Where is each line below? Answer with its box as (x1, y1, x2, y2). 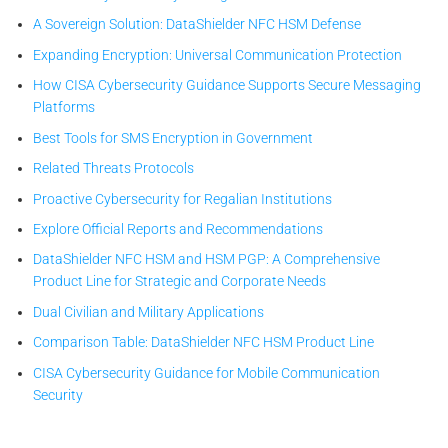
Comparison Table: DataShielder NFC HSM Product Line (33, 334, 375, 351)
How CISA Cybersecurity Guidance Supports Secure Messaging (33, 77, 422, 94)
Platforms (33, 99, 96, 116)
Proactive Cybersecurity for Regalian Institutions (33, 190, 333, 207)
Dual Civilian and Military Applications (33, 303, 265, 320)
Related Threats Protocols (33, 160, 195, 177)
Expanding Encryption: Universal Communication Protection (33, 46, 403, 63)
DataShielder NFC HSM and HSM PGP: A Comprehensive (33, 251, 381, 268)
